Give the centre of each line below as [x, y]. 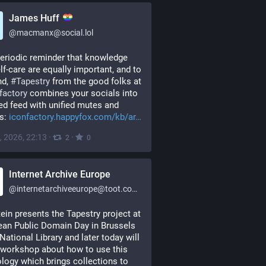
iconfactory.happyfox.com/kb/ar [72, 117]
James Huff [35, 18]
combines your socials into [83, 93]
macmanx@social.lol [55, 33]
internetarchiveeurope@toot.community [74, 189]
